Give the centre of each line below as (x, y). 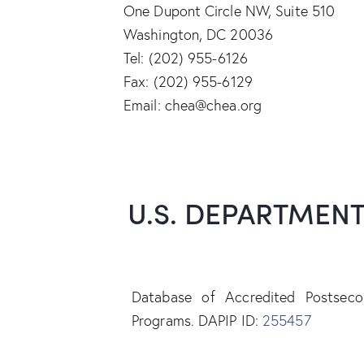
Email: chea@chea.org (193, 105)
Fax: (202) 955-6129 (188, 82)
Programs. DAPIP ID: (197, 320)
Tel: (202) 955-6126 (186, 58)
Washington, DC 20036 (198, 35)
